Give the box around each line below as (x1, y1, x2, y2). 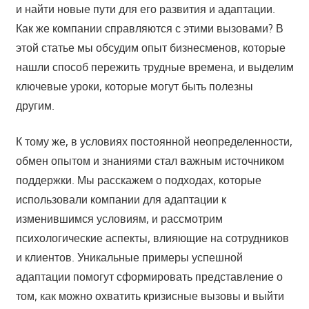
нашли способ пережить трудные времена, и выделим (15, 59, 294, 74)
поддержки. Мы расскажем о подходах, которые (15, 172, 261, 187)
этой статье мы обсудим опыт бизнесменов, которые (15, 40, 286, 54)
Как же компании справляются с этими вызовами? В (15, 21, 283, 35)
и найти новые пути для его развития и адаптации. (15, 1, 275, 16)
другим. (15, 98, 54, 112)
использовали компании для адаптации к (15, 192, 226, 206)
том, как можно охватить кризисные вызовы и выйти (15, 288, 284, 303)
